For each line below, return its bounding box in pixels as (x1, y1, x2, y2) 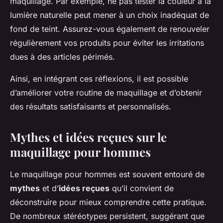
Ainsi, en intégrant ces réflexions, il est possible (10, 74, 188, 84)
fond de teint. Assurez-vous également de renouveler (10, 24, 210, 34)
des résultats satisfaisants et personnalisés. (10, 102, 171, 112)
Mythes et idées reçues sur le (10, 129, 167, 145)
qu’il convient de (110, 183, 174, 194)
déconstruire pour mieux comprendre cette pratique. (10, 197, 207, 208)
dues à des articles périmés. (10, 52, 115, 62)
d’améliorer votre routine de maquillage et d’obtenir (10, 88, 202, 98)
